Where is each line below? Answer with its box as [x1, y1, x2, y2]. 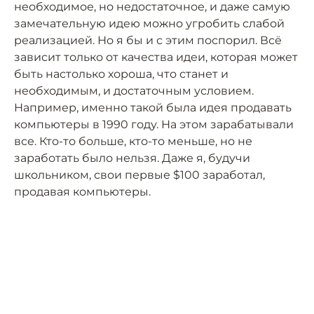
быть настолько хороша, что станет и [14, 67, 228, 81]
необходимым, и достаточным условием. [14, 84, 254, 97]
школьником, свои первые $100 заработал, [14, 168, 265, 182]
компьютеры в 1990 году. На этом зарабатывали [14, 118, 294, 131]
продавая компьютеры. [14, 185, 151, 198]
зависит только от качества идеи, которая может [14, 50, 298, 64]
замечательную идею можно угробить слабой [14, 17, 285, 30]
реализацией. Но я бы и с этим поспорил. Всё [14, 34, 282, 47]
